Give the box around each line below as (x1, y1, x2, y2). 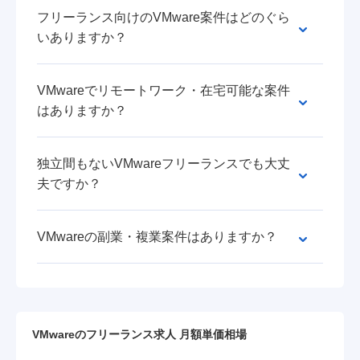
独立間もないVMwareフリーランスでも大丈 (37, 157, 290, 170)
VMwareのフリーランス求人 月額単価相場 (32, 328, 247, 341)
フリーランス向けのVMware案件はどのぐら (37, 10, 290, 24)
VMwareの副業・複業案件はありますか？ (37, 230, 277, 243)
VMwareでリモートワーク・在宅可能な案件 (37, 84, 290, 97)
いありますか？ (37, 31, 127, 44)
